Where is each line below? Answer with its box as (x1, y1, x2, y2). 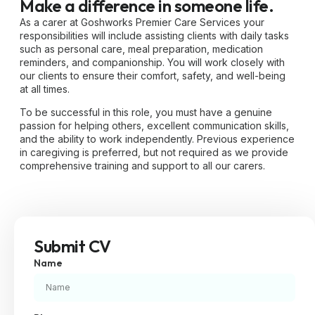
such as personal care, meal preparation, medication (20, 43, 263, 55)
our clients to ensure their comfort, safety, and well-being (20, 70, 285, 82)
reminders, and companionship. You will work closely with (20, 56, 285, 68)
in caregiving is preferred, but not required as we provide (20, 146, 288, 159)
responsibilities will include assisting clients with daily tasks (20, 30, 289, 41)
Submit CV (34, 235, 111, 257)
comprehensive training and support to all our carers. (20, 160, 265, 172)
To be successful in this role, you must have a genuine (20, 106, 272, 119)
